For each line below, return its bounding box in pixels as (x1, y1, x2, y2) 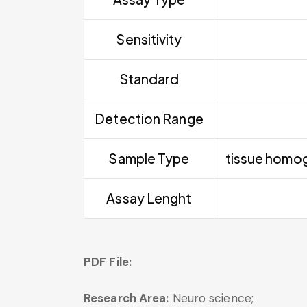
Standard (119, 70, 180, 87)
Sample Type (108, 149, 190, 167)
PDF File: (84, 254, 134, 269)
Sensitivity (116, 30, 182, 47)
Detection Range (95, 110, 204, 127)
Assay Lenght (106, 189, 192, 206)
